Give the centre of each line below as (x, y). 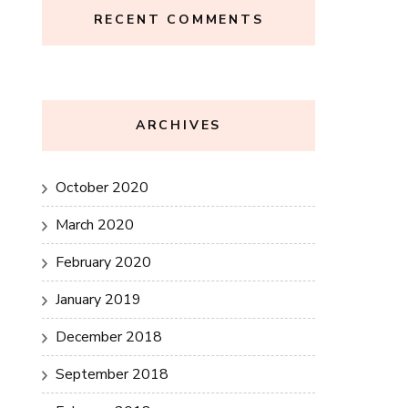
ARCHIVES (178, 125)
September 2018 (112, 374)
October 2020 (102, 188)
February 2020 (103, 262)
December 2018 (109, 337)
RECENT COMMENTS (178, 20)
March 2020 (95, 225)
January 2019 (98, 300)
